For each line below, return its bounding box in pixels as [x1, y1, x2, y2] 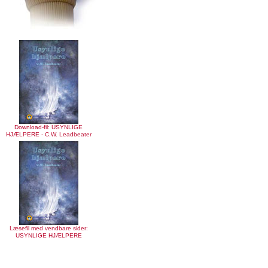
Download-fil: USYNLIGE [14, 124, 83, 130]
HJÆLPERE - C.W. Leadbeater [5, 131, 92, 138]
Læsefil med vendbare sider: [9, 225, 88, 232]
